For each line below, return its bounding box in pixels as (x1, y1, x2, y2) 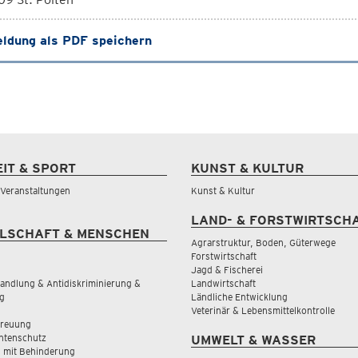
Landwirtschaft (191, 277, 256, 289)
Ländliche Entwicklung (191, 291, 288, 303)
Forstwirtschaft (191, 250, 257, 262)
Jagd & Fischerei (191, 264, 263, 276)
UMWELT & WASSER (191, 332, 316, 348)
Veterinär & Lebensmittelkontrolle (191, 304, 335, 316)
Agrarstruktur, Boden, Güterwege (191, 237, 336, 249)
